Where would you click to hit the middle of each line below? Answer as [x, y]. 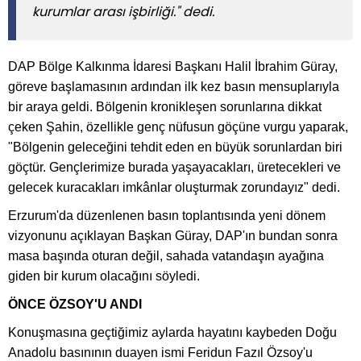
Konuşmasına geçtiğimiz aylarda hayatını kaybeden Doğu [172, 333]
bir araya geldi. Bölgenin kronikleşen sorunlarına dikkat [165, 107]
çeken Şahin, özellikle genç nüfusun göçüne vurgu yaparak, [178, 127]
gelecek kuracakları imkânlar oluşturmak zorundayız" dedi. [174, 188]
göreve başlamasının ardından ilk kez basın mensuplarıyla [174, 87]
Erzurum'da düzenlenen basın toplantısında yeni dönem [167, 216]
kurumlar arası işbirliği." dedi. [123, 12]
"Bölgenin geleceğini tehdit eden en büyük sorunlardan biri [175, 147]
